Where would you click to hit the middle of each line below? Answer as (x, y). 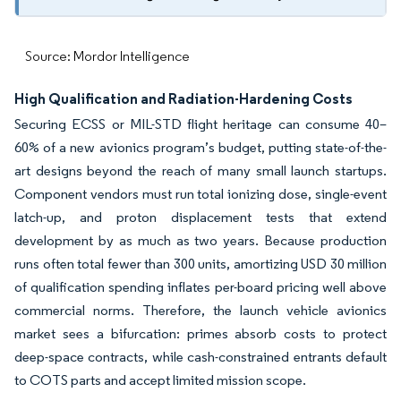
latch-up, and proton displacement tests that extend (200, 217)
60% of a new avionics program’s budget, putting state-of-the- (200, 147)
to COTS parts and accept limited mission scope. (160, 380)
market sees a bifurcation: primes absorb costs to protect (200, 333)
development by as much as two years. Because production (200, 240)
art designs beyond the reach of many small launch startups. (200, 171)
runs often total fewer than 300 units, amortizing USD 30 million (200, 264)
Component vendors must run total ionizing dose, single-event (200, 194)
